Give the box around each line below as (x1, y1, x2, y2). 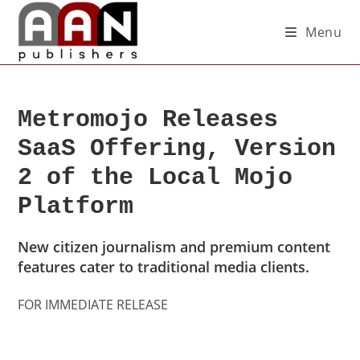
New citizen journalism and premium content (18, 237, 331, 256)
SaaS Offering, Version (18, 135, 337, 162)
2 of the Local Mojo (18, 164, 293, 191)
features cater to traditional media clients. (18, 257, 310, 276)
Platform (18, 193, 134, 220)
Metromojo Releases (18, 106, 279, 133)
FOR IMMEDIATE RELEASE (18, 296, 169, 313)
